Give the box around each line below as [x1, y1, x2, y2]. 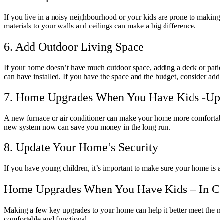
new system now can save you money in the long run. [4, 122, 170, 131]
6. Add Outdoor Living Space [4, 40, 144, 53]
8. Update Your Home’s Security [4, 141, 158, 154]
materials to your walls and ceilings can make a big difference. [4, 21, 196, 30]
